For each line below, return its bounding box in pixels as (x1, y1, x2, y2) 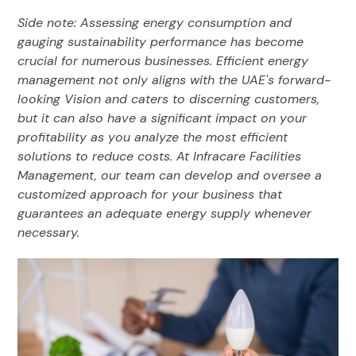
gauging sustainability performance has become (17, 33, 304, 51)
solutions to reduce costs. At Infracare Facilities (17, 148, 302, 165)
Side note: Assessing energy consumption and (17, 14, 292, 32)
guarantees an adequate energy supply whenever (17, 205, 312, 222)
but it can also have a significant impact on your (17, 110, 308, 127)
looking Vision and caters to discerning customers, (17, 91, 320, 108)
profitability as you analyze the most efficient (17, 129, 288, 146)
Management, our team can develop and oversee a (17, 167, 323, 184)
